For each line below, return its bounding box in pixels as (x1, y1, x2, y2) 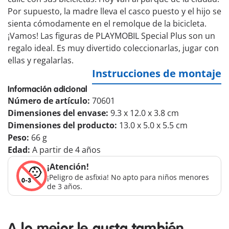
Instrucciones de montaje (92, 66, 221, 81)
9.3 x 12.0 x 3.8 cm (110, 107, 179, 119)
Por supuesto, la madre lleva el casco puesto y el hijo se (8, 6, 221, 17)
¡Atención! (47, 161, 89, 173)
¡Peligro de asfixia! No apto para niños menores (47, 172, 209, 182)
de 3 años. (47, 181, 82, 192)
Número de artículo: (8, 95, 92, 107)
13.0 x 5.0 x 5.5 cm (119, 120, 188, 131)
